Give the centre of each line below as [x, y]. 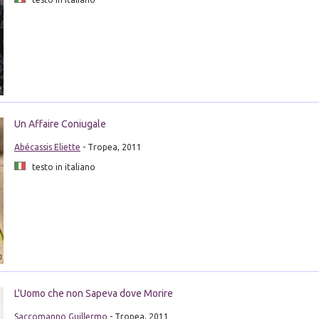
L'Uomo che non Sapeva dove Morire [93, 293]
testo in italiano [60, 167]
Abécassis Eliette [47, 147]
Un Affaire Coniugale [60, 124]
